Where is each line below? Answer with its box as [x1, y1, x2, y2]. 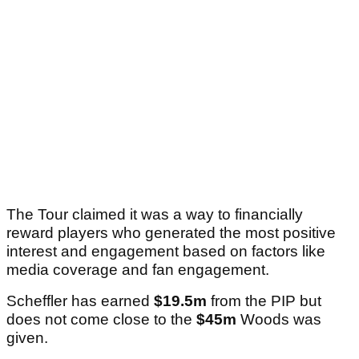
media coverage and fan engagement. [6, 261, 269, 279]
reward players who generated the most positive [6, 224, 336, 242]
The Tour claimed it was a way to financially [6, 206, 303, 224]
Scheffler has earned [6, 292, 154, 310]
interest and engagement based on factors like [6, 243, 325, 260]
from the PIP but [207, 292, 321, 310]
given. [6, 329, 52, 347]
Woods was [240, 311, 321, 329]
